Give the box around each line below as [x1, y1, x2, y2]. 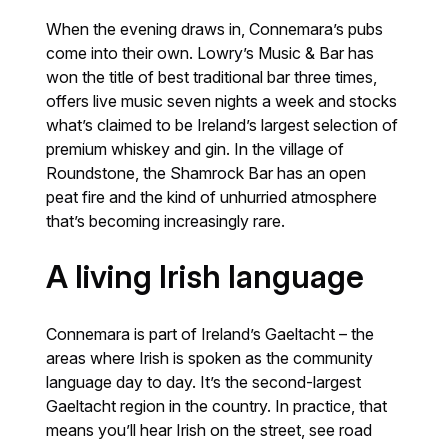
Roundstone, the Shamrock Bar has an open [46, 163, 367, 184]
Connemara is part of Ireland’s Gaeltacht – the [46, 324, 375, 345]
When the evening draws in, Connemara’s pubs [46, 19, 384, 40]
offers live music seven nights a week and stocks [46, 91, 398, 112]
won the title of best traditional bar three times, [46, 67, 378, 88]
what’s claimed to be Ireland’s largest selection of [46, 115, 399, 136]
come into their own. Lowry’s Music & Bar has [46, 43, 375, 64]
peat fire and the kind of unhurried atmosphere [46, 187, 378, 208]
